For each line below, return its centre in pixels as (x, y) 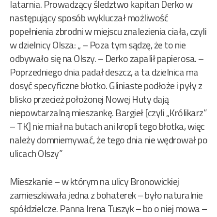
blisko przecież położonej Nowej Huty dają (89, 99)
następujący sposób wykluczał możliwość (89, 18)
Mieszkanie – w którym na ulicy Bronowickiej (94, 182)
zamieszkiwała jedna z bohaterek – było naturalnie (106, 195)
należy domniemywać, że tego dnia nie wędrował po (108, 140)
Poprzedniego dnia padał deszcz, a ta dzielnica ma (104, 72)
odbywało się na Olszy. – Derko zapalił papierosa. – (107, 59)
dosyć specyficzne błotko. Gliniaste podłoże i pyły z (106, 86)
